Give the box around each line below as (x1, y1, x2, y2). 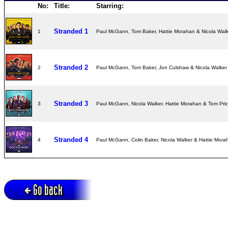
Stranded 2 (54, 63, 88, 71)
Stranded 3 (54, 99, 88, 107)
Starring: (96, 2, 124, 10)
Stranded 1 (54, 27, 88, 35)
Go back (33, 181, 63, 197)
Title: (54, 2, 70, 10)
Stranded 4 (54, 135, 88, 144)
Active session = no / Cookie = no (4, 206, 83, 212)
